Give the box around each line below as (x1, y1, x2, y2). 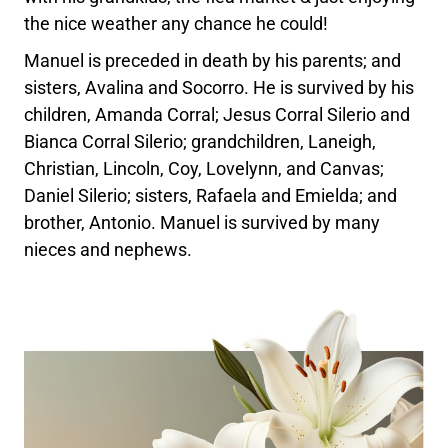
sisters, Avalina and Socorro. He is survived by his (24, 77, 415, 98)
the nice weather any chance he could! (24, 13, 329, 34)
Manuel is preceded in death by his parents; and (24, 50, 402, 71)
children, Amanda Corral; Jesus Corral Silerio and (24, 104, 411, 125)
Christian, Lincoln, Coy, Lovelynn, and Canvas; (24, 158, 385, 179)
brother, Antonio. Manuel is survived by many (24, 212, 381, 233)
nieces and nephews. (24, 239, 193, 260)
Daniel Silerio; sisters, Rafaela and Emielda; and (24, 185, 398, 206)
